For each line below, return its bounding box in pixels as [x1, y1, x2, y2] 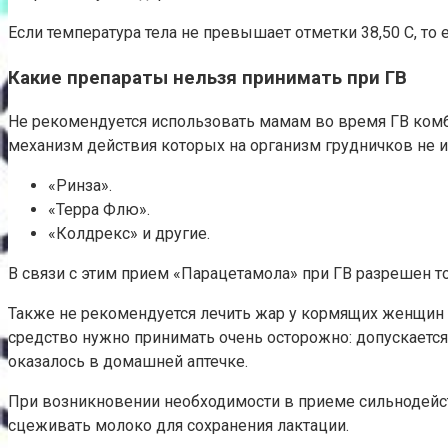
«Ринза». [48, 176, 112, 196]
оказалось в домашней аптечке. [8, 352, 248, 372]
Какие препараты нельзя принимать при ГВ [8, 66, 407, 89]
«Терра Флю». [48, 200, 150, 220]
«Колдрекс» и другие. [48, 224, 210, 244]
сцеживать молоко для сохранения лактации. [8, 416, 349, 436]
